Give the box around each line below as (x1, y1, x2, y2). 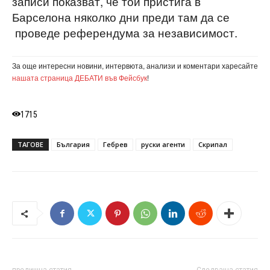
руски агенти (141, 140, 185, 149)
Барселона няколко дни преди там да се (12, 8, 230, 25)
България (57, 140, 90, 149)
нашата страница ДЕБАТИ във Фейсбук (12, 72, 147, 83)
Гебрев (103, 140, 128, 149)
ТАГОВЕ (17, 140, 43, 149)
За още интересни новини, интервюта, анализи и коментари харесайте (12, 60, 258, 71)
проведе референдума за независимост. (12, 24, 237, 41)
